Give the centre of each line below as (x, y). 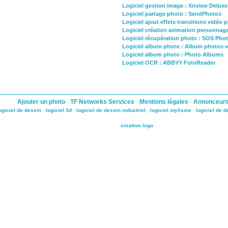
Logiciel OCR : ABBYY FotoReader (169, 62)
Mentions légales (164, 102)
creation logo (137, 125)
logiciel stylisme (171, 110)
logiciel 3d (59, 110)
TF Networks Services (103, 102)
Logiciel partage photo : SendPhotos (172, 13)
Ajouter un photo (42, 102)
